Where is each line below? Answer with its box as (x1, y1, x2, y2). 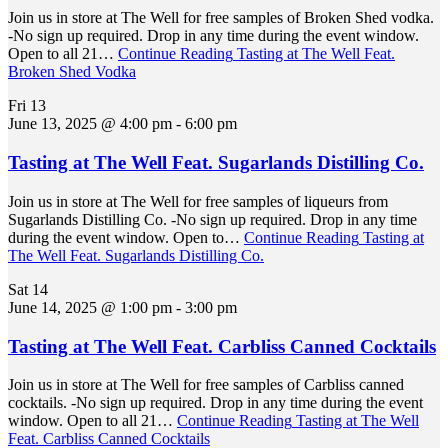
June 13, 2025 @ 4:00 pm (8, 115, 172, 133)
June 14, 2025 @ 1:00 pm (8, 298, 172, 316)
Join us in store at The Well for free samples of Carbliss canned (8, 376, 404, 394)
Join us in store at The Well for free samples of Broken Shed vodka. (8, 9, 434, 27)
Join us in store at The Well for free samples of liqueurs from (8, 192, 388, 210)
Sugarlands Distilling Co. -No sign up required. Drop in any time (8, 210, 417, 228)
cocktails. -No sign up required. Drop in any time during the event (8, 394, 423, 412)
